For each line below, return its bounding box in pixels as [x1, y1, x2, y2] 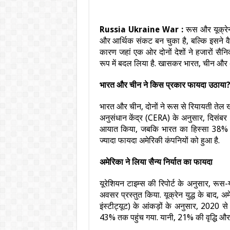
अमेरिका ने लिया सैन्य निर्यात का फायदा [99, 157, 213, 167]
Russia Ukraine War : [99, 25, 186, 34]
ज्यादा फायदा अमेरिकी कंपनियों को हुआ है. [99, 136, 220, 145]
